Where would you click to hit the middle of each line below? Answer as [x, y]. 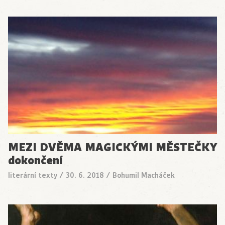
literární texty [33, 175]
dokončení [35, 160]
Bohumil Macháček [144, 175]
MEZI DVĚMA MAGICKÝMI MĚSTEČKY [113, 147]
